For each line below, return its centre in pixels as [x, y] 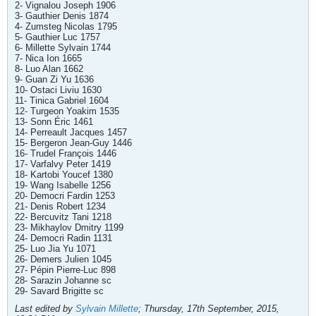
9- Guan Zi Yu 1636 [54, 79]
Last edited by [45, 309]
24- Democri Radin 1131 [63, 238]
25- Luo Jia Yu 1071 [55, 249]
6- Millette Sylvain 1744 [63, 48]
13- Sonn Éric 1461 [54, 122]
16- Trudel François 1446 [66, 153]
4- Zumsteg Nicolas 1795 [66, 26]
